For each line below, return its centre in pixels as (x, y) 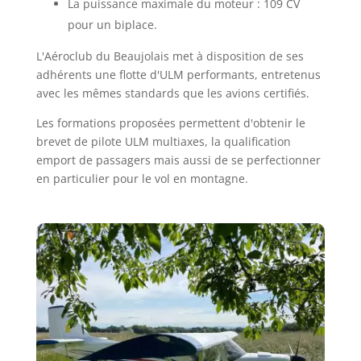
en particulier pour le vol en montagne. (142, 178)
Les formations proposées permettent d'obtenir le (170, 123)
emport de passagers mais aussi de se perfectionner (178, 160)
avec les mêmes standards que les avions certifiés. (172, 93)
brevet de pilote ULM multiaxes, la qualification (163, 141)
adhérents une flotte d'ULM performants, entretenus (178, 75)
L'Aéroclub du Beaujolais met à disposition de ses (170, 56)
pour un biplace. (112, 25)
